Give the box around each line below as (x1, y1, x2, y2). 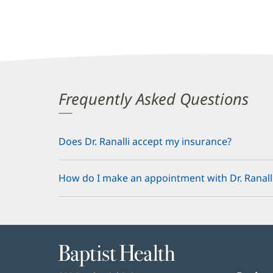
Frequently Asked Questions (58, 88, 249, 110)
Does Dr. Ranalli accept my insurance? (58, 134, 232, 148)
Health (58, 257, 86, 269)
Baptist (58, 244, 87, 257)
